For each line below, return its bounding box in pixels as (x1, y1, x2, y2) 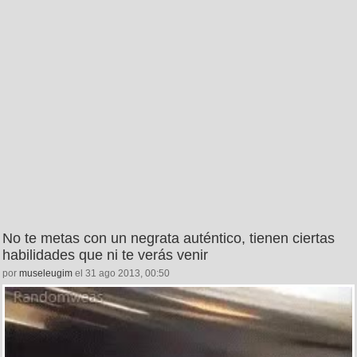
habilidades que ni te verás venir (2, 246, 208, 263)
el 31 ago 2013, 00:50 (73, 267, 170, 279)
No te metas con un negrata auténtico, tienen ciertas (2, 229, 335, 246)
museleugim (19, 267, 73, 279)
